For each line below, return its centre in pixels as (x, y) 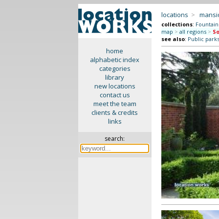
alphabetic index (115, 60)
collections (177, 24)
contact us (115, 95)
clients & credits (115, 112)
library (115, 77)
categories (115, 68)
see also (173, 39)
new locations (115, 86)
